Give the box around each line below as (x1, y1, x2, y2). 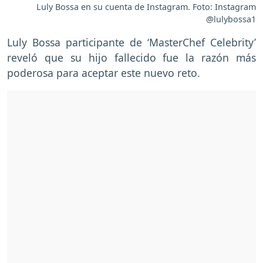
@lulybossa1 (206, 13, 256, 25)
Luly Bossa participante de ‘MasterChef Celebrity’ (7, 35, 256, 49)
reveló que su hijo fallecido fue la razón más (7, 50, 256, 65)
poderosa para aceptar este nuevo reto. (7, 65, 200, 80)
